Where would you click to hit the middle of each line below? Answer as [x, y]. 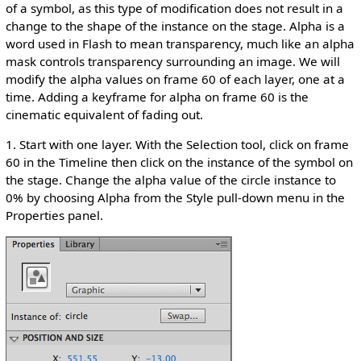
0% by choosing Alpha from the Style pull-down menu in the [175, 198]
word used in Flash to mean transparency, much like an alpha [180, 43]
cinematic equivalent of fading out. [104, 114]
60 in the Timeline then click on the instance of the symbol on [179, 162]
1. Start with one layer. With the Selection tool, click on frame [177, 145]
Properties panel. [54, 216]
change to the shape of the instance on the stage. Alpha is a [175, 25]
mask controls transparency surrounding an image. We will [172, 61]
